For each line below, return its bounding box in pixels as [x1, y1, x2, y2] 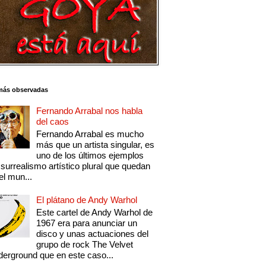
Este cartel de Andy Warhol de [36, 207, 153, 218]
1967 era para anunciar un [36, 218, 138, 229]
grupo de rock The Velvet [36, 239, 134, 250]
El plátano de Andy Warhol [36, 195, 138, 205]
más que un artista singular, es [36, 140, 155, 150]
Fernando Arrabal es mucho [36, 129, 144, 140]
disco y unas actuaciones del [36, 229, 149, 239]
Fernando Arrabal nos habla [36, 106, 143, 116]
